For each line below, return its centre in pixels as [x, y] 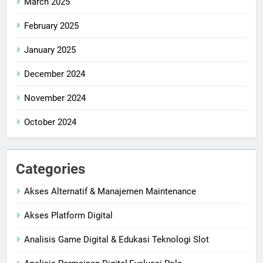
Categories [50, 169]
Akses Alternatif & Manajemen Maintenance [110, 191]
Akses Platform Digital [68, 215]
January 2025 [50, 50]
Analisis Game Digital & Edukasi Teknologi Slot [117, 239]
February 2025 [51, 26]
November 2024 [55, 98]
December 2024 [55, 74]
